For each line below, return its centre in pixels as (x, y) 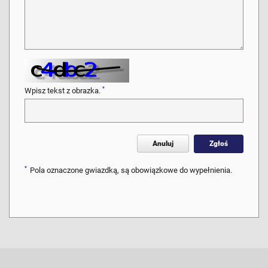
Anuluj (163, 144)
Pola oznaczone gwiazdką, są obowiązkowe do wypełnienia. (131, 170)
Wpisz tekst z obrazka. (63, 91)
